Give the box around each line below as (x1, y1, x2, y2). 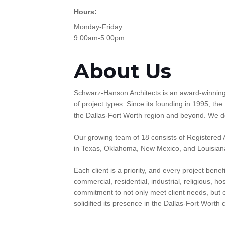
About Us (74, 59, 171, 83)
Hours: (74, 8, 97, 16)
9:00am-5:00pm (74, 34, 125, 42)
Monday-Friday (74, 23, 122, 31)
